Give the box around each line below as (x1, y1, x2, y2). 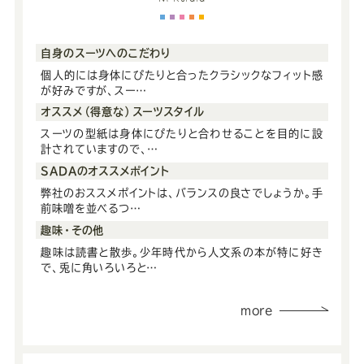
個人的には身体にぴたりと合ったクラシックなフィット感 (41, 68, 323, 80)
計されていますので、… (41, 143, 159, 155)
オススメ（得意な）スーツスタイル (41, 106, 206, 118)
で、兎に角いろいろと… (41, 261, 158, 273)
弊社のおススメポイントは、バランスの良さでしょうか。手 (41, 186, 323, 198)
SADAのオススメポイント (41, 166, 170, 177)
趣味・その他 (41, 224, 105, 236)
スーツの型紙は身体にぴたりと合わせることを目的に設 (41, 128, 323, 140)
